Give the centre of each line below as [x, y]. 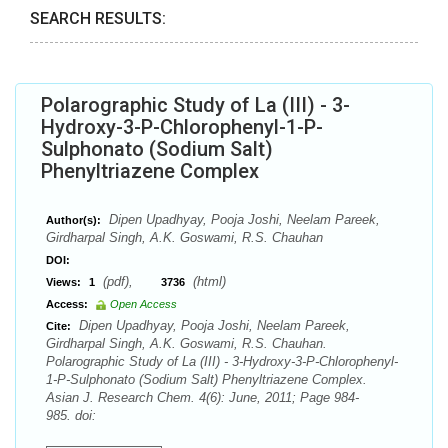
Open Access [143, 304]
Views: [63, 282]
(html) [207, 281]
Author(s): [73, 220]
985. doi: [71, 415]
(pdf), [130, 281]
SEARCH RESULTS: [98, 18]
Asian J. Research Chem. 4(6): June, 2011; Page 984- [202, 397]
